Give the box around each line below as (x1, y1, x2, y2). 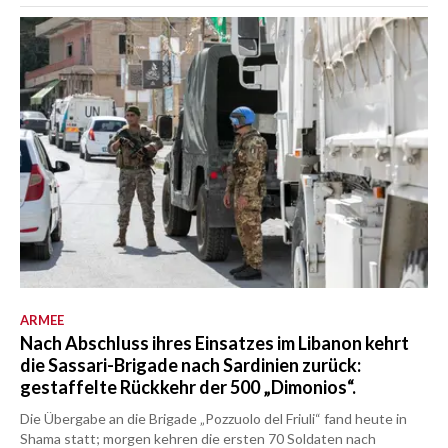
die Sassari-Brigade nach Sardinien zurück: (20, 354, 361, 377)
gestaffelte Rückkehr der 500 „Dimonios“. (20, 376, 356, 399)
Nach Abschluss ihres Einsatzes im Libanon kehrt (20, 332, 409, 355)
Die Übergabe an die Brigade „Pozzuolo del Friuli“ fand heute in (20, 410, 407, 428)
